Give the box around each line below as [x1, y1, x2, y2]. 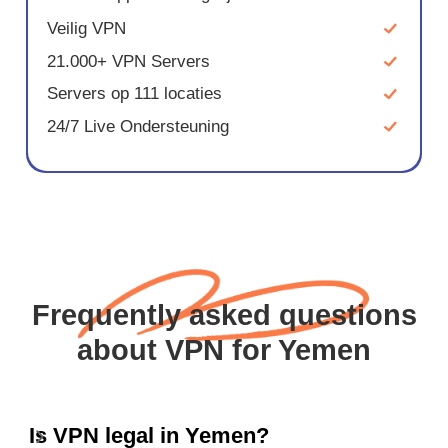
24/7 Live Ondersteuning [47, 116, 230, 136]
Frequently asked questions [31, 298, 417, 331]
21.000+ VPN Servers [47, 51, 211, 71]
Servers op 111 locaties [47, 84, 223, 104]
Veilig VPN [47, 19, 127, 39]
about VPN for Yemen [77, 333, 371, 366]
